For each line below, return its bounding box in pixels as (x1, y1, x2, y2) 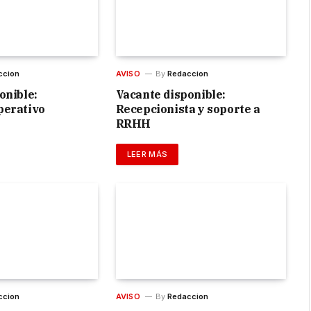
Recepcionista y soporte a (115, 101, 260, 116)
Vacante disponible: (115, 87, 226, 101)
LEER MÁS (126, 149, 168, 159)
